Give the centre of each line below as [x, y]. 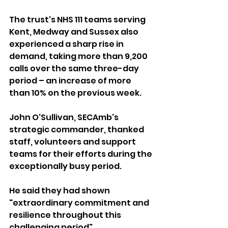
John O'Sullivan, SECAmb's [65, 118]
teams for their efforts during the [81, 154]
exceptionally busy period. [65, 166]
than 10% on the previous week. [75, 93]
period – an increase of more [71, 81]
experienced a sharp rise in [67, 44]
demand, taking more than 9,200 [79, 56]
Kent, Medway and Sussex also [75, 32]
